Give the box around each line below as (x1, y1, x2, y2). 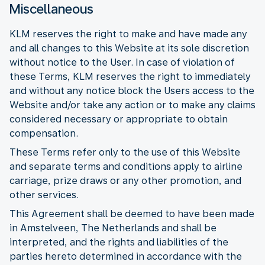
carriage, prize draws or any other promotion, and (9, 174, 241, 186)
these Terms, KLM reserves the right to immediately (9, 70, 251, 82)
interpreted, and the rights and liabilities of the (9, 236, 228, 248)
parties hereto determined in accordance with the (9, 250, 242, 262)
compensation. (9, 127, 78, 139)
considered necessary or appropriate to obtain (9, 113, 228, 125)
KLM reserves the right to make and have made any (9, 28, 247, 40)
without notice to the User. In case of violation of (9, 56, 235, 68)
